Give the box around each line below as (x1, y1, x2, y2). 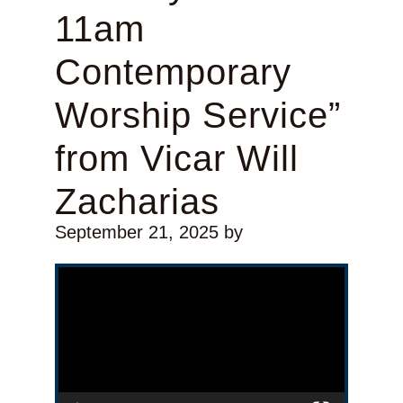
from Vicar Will (54, 139, 299, 179)
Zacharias (54, 182, 219, 222)
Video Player (57, 258, 99, 274)
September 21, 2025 (54, 222, 219, 243)
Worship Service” (54, 95, 341, 136)
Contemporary (54, 52, 291, 93)
